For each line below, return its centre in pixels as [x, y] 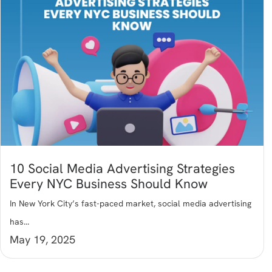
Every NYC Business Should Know [109, 184]
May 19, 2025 [42, 240]
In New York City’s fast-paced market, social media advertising [131, 204]
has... [19, 222]
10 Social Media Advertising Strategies [122, 169]
